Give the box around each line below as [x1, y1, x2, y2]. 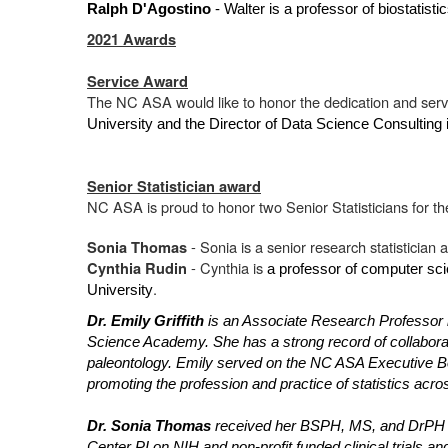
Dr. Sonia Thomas [87, 418, 211, 434]
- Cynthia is [187, 257, 263, 278]
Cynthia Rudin [87, 258, 187, 279]
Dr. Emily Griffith [87, 313, 204, 329]
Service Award [87, 71, 188, 92]
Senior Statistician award [87, 176, 261, 197]
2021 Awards [87, 29, 176, 50]
